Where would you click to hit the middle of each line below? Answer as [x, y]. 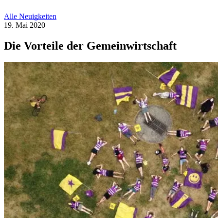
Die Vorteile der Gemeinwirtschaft [90, 45]
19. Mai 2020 [25, 25]
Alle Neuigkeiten [30, 16]
